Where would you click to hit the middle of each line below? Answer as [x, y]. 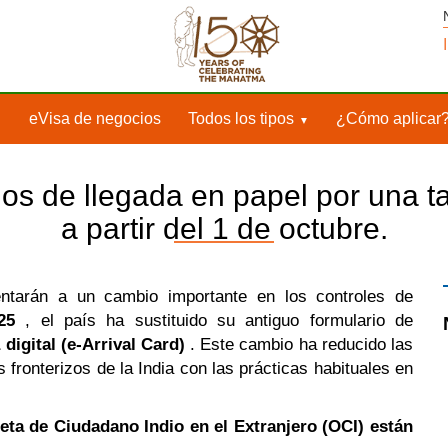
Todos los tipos [241, 118]
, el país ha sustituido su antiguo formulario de [214, 320]
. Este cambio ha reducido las [298, 344]
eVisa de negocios [95, 118]
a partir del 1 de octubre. [224, 228]
